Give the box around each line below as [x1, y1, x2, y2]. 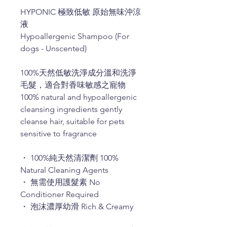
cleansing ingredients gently [20, 104, 122, 114]
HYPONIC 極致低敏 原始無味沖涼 [20, 7, 141, 17]
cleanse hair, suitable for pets [20, 116, 125, 126]
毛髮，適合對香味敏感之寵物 [20, 80, 126, 90]
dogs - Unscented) [20, 43, 87, 53]
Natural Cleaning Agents [20, 165, 108, 175]
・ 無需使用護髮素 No [20, 177, 100, 187]
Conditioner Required [20, 189, 99, 199]
